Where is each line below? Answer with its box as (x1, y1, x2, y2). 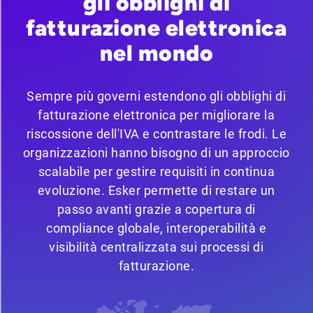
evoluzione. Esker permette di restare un (37, 183, 275, 198)
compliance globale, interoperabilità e (46, 221, 267, 236)
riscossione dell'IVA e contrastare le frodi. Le (26, 126, 287, 142)
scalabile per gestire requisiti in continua (38, 164, 275, 180)
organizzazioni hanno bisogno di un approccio (22, 145, 290, 161)
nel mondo (99, 40, 214, 67)
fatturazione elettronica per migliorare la (38, 108, 275, 123)
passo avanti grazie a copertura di (57, 202, 256, 217)
